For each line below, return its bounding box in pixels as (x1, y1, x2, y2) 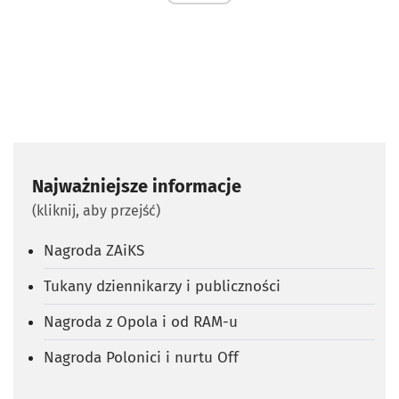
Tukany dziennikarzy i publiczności (44, 276, 281, 296)
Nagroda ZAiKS (44, 240, 144, 260)
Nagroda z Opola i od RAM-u (44, 312, 238, 331)
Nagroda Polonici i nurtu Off (44, 347, 239, 367)
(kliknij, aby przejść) (32, 201, 160, 219)
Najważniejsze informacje (32, 175, 241, 197)
